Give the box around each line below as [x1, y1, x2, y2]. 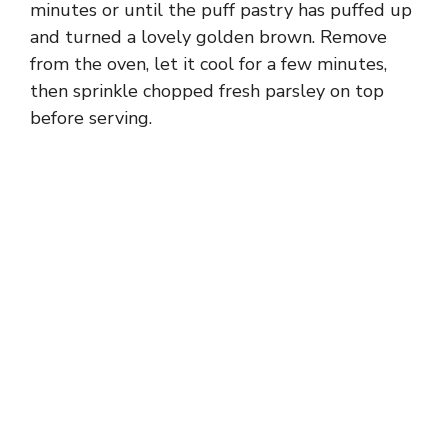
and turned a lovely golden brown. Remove [30, 25, 387, 50]
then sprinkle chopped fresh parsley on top [30, 79, 384, 104]
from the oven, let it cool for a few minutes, [30, 52, 387, 77]
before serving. [30, 106, 152, 131]
